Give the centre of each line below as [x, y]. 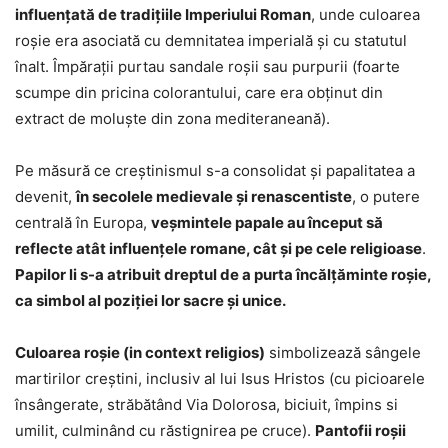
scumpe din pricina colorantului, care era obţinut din [199, 93]
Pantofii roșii [360, 431]
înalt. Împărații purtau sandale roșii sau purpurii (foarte [207, 67]
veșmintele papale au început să [267, 223]
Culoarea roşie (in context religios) [140, 353]
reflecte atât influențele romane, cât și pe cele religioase [218, 249]
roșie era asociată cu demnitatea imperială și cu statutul [211, 41]
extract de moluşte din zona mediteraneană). [172, 119]
